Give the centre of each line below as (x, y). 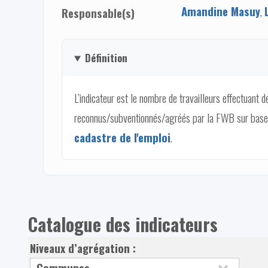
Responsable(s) (98, 13)
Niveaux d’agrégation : (85, 248)
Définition (106, 57)
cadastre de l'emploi (122, 137)
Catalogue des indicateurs (123, 224)
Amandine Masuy (221, 11)
